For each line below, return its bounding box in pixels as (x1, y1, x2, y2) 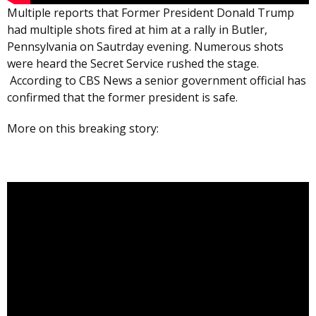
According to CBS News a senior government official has (7, 73, 306, 89)
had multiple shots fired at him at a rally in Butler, (7, 22, 267, 38)
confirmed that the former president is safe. (7, 90, 241, 106)
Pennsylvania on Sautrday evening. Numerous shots (7, 39, 284, 55)
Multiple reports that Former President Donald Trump (7, 5, 294, 21)
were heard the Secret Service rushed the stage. (7, 56, 262, 72)
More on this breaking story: (7, 121, 159, 137)
